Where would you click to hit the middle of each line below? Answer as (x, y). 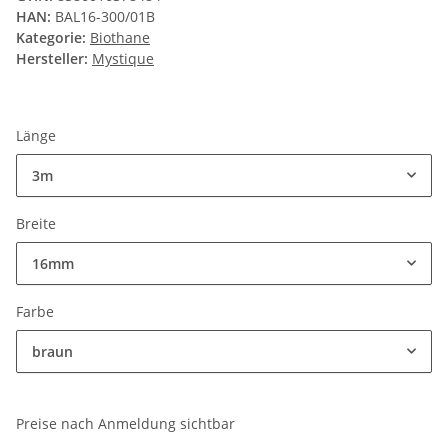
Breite (38, 224)
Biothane (120, 38)
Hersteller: (52, 59)
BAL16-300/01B (105, 17)
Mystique (123, 59)
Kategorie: (53, 38)
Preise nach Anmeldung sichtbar (125, 424)
